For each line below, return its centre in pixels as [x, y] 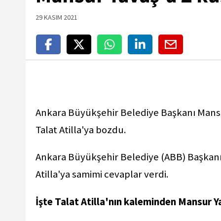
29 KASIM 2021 [56, 17]
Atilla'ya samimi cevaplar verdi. [102, 174]
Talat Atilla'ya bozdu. [81, 129]
